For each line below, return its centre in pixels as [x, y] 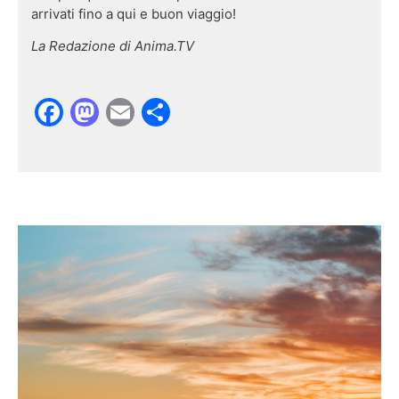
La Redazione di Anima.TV [113, 45]
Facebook [130, 111]
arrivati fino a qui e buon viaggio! [134, 13]
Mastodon [167, 111]
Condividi [234, 111]
